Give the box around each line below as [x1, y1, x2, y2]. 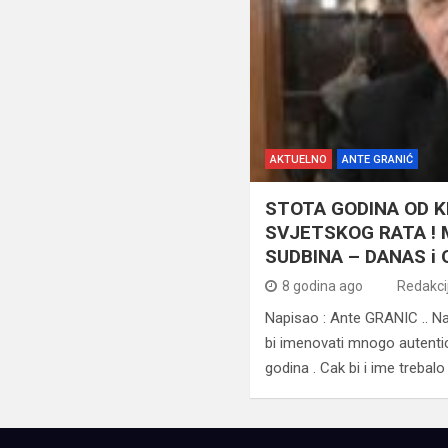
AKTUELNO [270, 153, 328, 167]
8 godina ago [282, 278, 364, 295]
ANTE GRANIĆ [342, 153, 414, 167]
